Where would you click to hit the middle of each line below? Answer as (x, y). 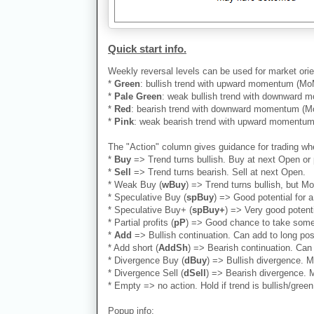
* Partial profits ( (141, 223)
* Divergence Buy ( (146, 261)
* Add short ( (133, 248)
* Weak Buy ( (135, 185)
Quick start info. (147, 49)
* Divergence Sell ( (146, 273)
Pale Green (138, 97)
